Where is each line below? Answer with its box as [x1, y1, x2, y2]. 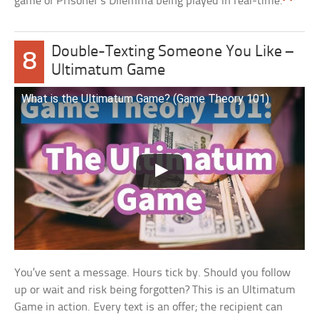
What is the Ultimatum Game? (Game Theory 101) [21, 91, 270, 105]
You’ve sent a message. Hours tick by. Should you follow [14, 267, 291, 280]
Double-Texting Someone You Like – [51, 43, 294, 61]
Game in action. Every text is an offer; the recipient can [14, 301, 283, 314]
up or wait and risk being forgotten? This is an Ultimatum [14, 284, 296, 297]
